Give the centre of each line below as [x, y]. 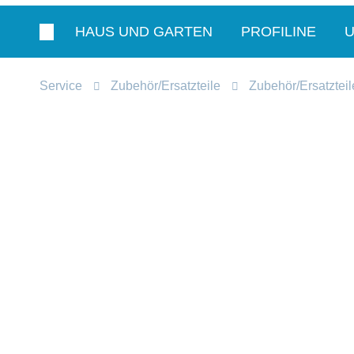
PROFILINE [279, 32]
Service [61, 85]
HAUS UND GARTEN [144, 32]
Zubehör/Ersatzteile [166, 85]
